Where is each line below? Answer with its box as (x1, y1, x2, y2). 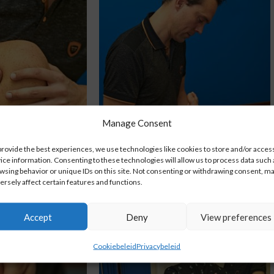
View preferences (200, 211, 272, 222)
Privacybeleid (136, 241, 181, 251)
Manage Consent (102, 117, 172, 128)
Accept (23, 211, 52, 222)
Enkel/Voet (150, 165, 220, 183)
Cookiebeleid (93, 241, 137, 251)
